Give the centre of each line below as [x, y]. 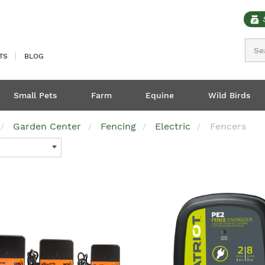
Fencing [118, 126]
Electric [173, 126]
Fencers [228, 126]
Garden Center [47, 126]
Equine [160, 95]
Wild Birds [229, 95]
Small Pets [35, 95]
